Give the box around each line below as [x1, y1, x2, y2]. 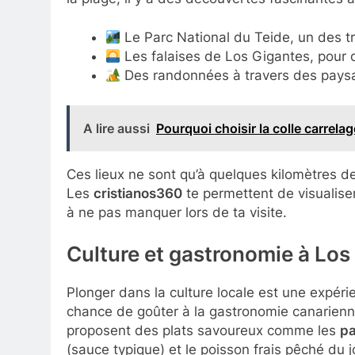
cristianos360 [94, 185, 182, 201]
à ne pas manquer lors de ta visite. [67, 204, 287, 220]
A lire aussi [83, 120, 150, 136]
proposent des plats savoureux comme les [67, 323, 340, 339]
